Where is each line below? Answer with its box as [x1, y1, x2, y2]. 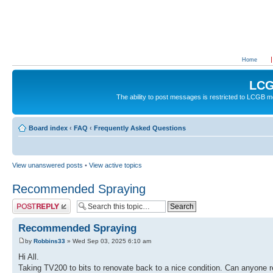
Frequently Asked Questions [94, 124, 186, 132]
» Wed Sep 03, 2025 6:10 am [65, 237, 151, 244]
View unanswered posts [12, 161, 83, 169]
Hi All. [18, 252, 39, 261]
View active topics [89, 161, 142, 169]
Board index [29, 124, 68, 132]
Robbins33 [34, 237, 65, 244]
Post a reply [12, 198, 48, 206]
